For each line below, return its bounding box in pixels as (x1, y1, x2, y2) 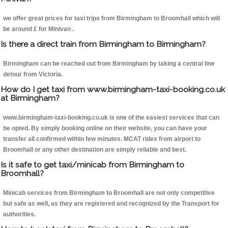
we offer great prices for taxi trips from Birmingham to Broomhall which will (3, 15, 220, 22)
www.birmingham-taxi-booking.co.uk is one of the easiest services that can (3, 114, 219, 122)
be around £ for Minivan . (3, 25, 74, 33)
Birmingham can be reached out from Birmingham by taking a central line (3, 60, 215, 68)
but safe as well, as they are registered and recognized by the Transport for (3, 200, 219, 208)
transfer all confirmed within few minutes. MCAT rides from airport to (3, 135, 201, 143)
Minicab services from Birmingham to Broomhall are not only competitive (3, 189, 215, 197)
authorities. (3, 211, 36, 218)
